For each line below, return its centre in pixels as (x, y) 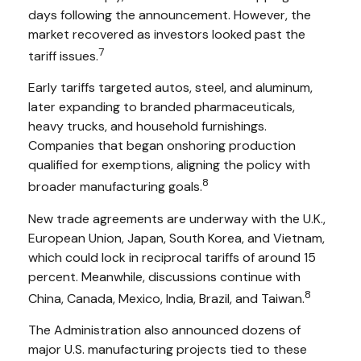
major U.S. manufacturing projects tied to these (168, 349)
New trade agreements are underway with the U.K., (177, 218)
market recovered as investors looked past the (167, 34)
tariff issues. (63, 56)
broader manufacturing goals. (115, 187)
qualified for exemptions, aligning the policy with (169, 165)
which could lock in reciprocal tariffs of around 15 (172, 257)
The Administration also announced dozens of (164, 330)
